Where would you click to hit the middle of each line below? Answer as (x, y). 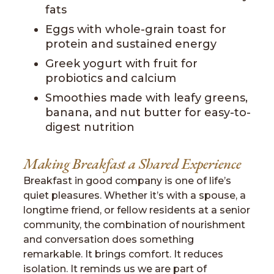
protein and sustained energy (131, 44)
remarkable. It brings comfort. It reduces (123, 254)
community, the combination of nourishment (134, 225)
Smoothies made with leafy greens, (146, 98)
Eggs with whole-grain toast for (136, 29)
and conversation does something (109, 239)
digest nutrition (90, 127)
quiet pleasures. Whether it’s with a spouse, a (135, 195)
